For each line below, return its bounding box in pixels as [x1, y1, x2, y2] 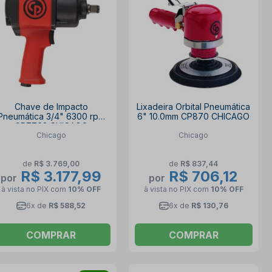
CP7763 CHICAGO [14, 121, 88, 132]
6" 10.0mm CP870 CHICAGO [137, 111, 250, 122]
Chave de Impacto [14, 101, 88, 112]
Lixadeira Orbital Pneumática [137, 101, 251, 112]
